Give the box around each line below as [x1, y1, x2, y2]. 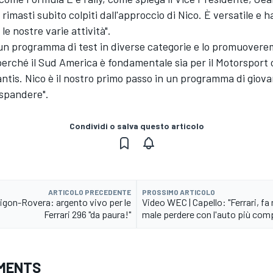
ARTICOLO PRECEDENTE [48, 188, 131, 197]
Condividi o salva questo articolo [69, 121, 204, 132]
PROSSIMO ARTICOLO [142, 188, 215, 197]
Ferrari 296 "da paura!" [44, 208, 131, 221]
